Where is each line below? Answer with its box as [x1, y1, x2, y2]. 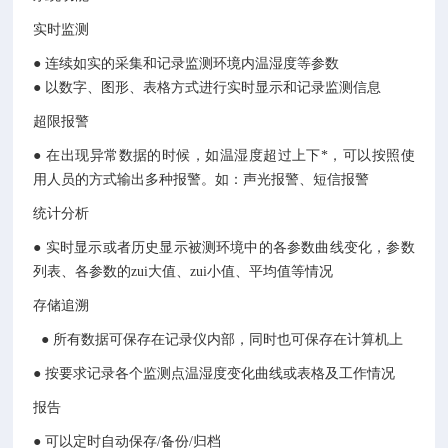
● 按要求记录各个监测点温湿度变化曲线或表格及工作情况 [33, 366, 396, 381]
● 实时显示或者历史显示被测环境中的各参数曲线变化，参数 [33, 240, 415, 255]
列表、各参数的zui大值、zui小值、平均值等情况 [33, 264, 334, 279]
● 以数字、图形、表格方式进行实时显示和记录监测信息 [33, 80, 382, 95]
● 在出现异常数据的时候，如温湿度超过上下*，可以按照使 [33, 148, 415, 163]
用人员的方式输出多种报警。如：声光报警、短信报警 [33, 172, 370, 187]
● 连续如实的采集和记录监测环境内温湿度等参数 [33, 56, 340, 71]
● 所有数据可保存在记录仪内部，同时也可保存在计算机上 [33, 332, 404, 347]
